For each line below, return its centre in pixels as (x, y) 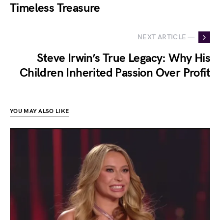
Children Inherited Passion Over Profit (115, 73)
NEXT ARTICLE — (166, 37)
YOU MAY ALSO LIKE (40, 111)
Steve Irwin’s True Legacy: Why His (124, 58)
